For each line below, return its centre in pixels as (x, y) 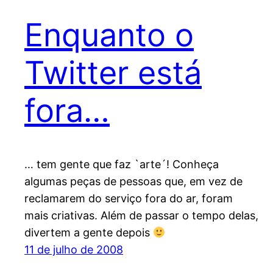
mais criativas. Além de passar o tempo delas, (141, 216)
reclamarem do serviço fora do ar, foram (129, 199)
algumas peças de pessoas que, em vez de (133, 182)
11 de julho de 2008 (74, 250)
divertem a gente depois (89, 233)
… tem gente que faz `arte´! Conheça (122, 165)
